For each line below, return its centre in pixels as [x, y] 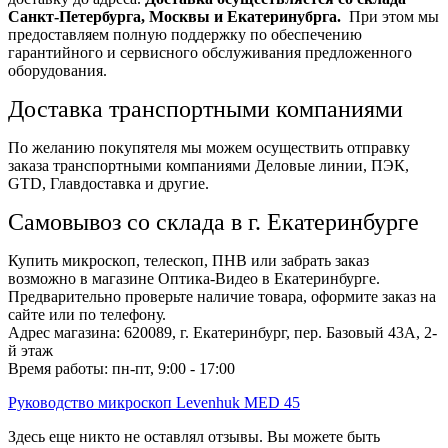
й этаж [30, 350]
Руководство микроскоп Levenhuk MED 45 [154, 402]
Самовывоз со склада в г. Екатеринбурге [213, 221]
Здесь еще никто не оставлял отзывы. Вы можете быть [194, 436]
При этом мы [390, 16]
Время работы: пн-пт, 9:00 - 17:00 [121, 368]
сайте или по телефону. [87, 314]
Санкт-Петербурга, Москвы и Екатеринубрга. [174, 16]
